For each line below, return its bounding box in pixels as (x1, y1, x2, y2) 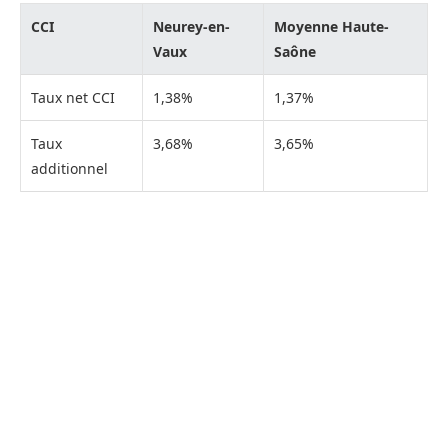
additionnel (31, 158, 108, 178)
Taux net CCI (31, 87, 115, 107)
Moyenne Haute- (274, 16, 389, 36)
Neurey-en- (153, 16, 230, 36)
